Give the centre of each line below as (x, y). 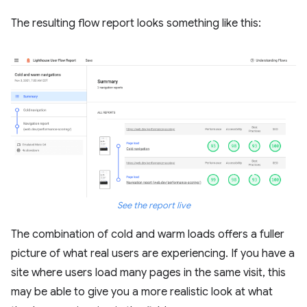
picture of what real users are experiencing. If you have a (153, 254)
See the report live (153, 206)
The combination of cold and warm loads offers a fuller (148, 235)
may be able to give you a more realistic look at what (142, 292)
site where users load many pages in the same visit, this (148, 273)
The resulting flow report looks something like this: (136, 24)
